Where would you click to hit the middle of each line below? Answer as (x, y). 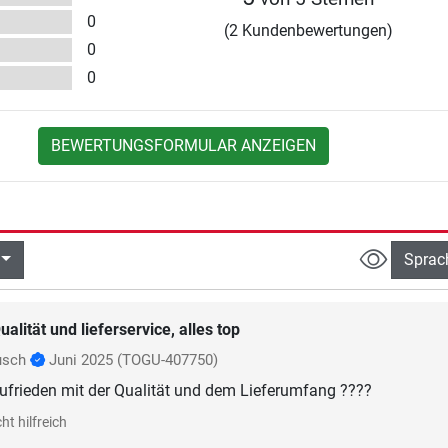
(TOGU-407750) (167, 359)
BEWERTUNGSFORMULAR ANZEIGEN (184, 146)
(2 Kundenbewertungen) (308, 31)
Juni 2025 (80, 359)
